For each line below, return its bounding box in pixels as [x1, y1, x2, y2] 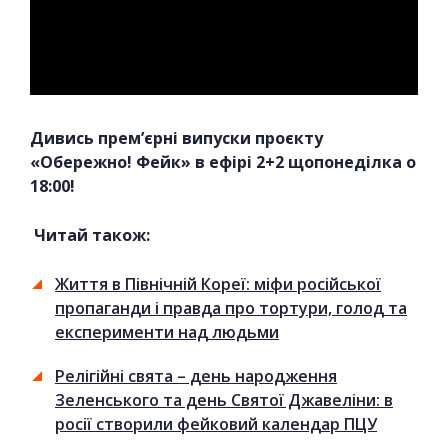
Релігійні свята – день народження [55, 364, 337, 387]
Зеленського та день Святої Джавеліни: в [55, 388, 393, 411]
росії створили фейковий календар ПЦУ [55, 412, 377, 435]
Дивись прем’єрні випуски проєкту [30, 126, 323, 149]
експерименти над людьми [55, 320, 279, 343]
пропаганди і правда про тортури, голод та [55, 296, 407, 319]
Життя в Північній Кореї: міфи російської [55, 272, 381, 295]
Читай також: [30, 223, 150, 246]
